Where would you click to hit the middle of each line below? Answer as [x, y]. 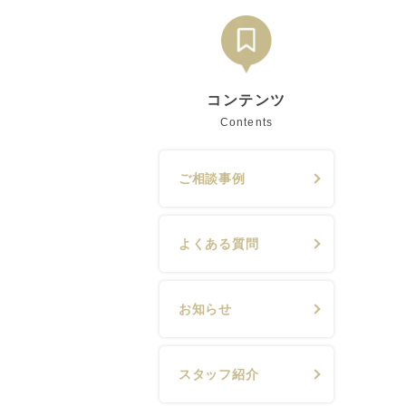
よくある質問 [219, 244]
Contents [246, 122]
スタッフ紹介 [219, 374]
